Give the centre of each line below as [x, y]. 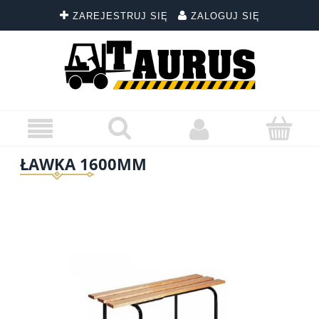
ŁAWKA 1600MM [83, 164]
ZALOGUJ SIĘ [225, 16]
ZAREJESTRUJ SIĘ [120, 16]
